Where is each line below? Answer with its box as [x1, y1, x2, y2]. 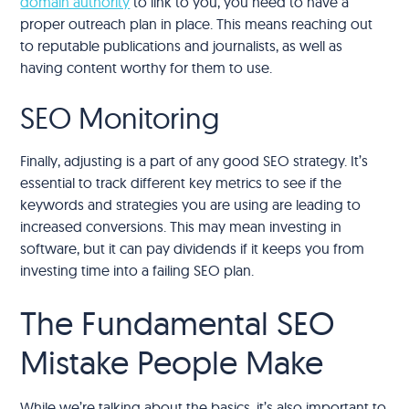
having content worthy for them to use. [20, 58, 273, 77]
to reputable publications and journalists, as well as [20, 36, 343, 55]
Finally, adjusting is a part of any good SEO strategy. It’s [20, 151, 369, 170]
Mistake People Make [20, 341, 324, 383]
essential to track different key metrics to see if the [20, 173, 342, 192]
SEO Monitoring [20, 99, 220, 136]
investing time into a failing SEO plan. [20, 260, 255, 279]
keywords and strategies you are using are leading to [20, 194, 362, 214]
